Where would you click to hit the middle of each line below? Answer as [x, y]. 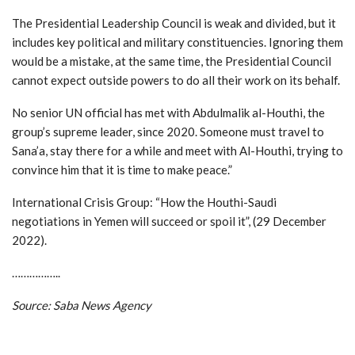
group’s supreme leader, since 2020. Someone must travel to [168, 131]
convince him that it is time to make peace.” [122, 169]
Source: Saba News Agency [82, 305]
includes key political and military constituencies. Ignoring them [177, 42]
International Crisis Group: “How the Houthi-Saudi [144, 202]
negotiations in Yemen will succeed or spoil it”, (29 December [169, 221]
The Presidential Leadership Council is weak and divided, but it [174, 23]
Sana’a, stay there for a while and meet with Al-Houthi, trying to [177, 150]
